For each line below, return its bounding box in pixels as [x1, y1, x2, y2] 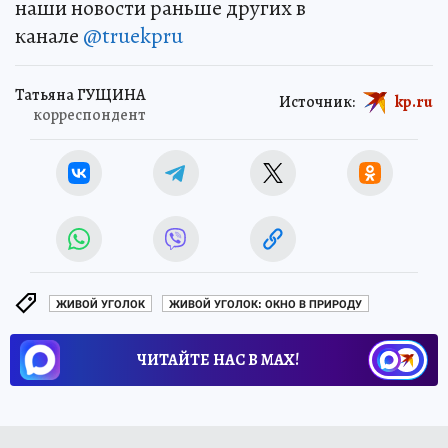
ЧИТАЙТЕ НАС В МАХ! [137, 349, 299, 372]
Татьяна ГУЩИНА [15, 84, 146, 107]
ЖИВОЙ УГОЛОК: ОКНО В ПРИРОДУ [169, 297, 362, 311]
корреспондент [33, 104, 146, 127]
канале [15, 21, 83, 52]
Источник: [279, 90, 355, 113]
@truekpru [83, 21, 183, 52]
